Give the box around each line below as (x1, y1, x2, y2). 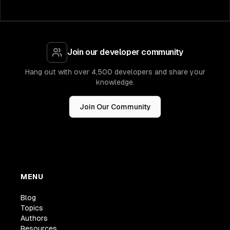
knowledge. (95, 78, 135, 87)
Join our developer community (67, 47, 183, 57)
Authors (21, 214, 48, 223)
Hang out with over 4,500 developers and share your (25, 68, 205, 76)
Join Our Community (79, 103, 151, 111)
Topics (21, 204, 43, 213)
